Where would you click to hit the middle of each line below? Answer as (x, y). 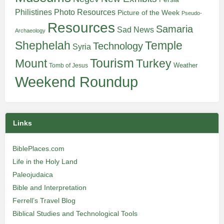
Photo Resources (85, 12)
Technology (118, 46)
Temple (164, 46)
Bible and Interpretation (49, 187)
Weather (185, 65)
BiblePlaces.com (38, 148)
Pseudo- (192, 13)
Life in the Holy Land (45, 161)
